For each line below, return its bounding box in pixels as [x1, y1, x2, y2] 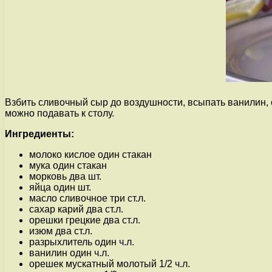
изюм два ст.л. [29, 225, 92, 236]
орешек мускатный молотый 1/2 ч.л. [29, 258, 190, 269]
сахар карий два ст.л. [29, 203, 123, 214]
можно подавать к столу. [5, 107, 114, 118]
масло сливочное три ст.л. [29, 192, 146, 203]
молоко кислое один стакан [29, 149, 152, 160]
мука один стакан [29, 160, 107, 171]
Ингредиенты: [5, 128, 74, 139]
